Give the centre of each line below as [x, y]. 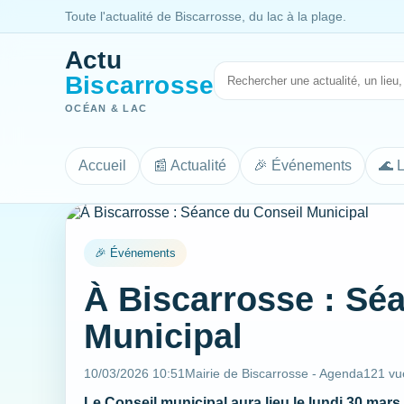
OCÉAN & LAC [106, 108]
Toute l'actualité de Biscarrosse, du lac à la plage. [206, 16]
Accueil [102, 165]
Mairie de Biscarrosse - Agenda [274, 373]
